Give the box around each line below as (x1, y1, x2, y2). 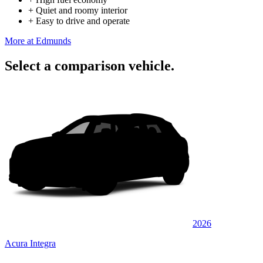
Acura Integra (5, 238, 56, 248)
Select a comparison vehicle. (5, 58, 174, 73)
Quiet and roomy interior (36, 5, 127, 15)
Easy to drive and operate (36, 15, 130, 26)
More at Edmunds (5, 35, 71, 46)
